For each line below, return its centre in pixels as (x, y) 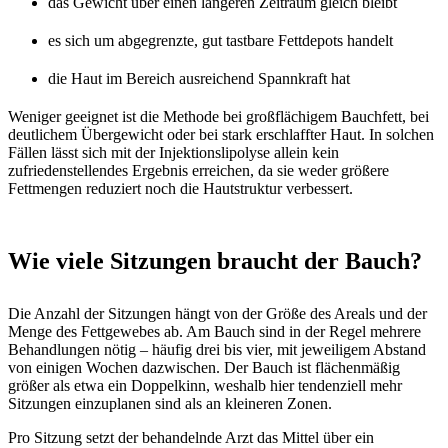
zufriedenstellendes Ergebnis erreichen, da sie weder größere (198, 170)
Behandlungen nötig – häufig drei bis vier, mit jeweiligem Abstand (217, 349)
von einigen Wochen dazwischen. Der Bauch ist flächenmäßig (204, 367)
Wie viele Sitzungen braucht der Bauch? (215, 260)
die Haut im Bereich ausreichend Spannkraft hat (199, 78)
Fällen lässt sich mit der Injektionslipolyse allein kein (173, 152)
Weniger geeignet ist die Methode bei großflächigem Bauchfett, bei (218, 116)
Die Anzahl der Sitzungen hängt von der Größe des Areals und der (217, 313)
